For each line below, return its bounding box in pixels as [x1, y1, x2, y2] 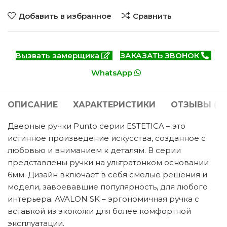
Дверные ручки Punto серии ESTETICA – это [8, 121, 186, 131]
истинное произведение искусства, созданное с [8, 133, 206, 143]
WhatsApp [91, 68, 134, 78]
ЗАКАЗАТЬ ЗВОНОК [120, 51, 201, 61]
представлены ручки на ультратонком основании [8, 158, 209, 168]
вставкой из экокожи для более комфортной [8, 206, 192, 216]
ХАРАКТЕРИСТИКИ [73, 100, 156, 110]
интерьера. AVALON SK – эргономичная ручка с [8, 194, 200, 204]
